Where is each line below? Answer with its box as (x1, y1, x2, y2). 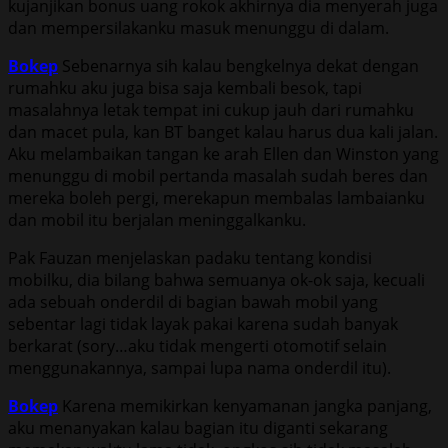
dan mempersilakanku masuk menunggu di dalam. (8, 16, 389, 39)
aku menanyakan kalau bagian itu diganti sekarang (8, 416, 388, 439)
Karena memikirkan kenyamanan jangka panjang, (58, 394, 432, 417)
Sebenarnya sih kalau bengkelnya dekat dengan (58, 54, 419, 77)
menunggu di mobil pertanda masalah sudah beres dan (8, 164, 428, 187)
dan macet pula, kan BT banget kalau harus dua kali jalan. (8, 120, 438, 143)
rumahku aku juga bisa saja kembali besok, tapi (8, 76, 362, 99)
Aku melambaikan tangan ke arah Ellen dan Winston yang (8, 142, 439, 165)
